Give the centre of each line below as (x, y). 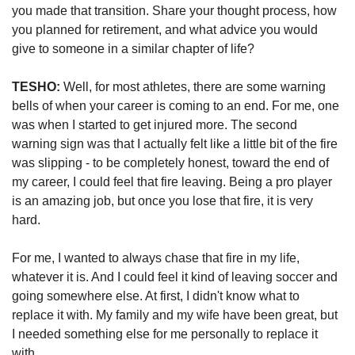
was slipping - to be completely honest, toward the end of (170, 163)
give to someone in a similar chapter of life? (133, 49)
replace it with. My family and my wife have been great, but (175, 315)
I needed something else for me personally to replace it (165, 334)
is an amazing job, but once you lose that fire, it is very (162, 201)
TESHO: (36, 87)
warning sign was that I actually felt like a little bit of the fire (175, 144)
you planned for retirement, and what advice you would (165, 30)
